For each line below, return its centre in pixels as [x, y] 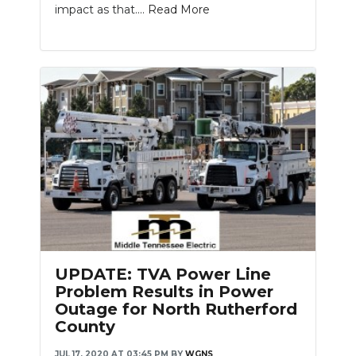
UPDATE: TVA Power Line [163, 275]
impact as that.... [101, 10]
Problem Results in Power [164, 292]
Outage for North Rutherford [176, 310]
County [85, 327]
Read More [179, 10]
